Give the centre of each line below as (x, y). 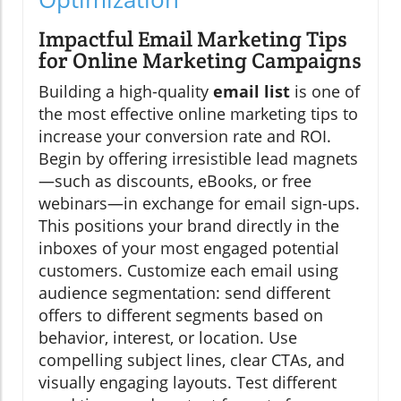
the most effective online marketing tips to (198, 114)
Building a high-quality (126, 92)
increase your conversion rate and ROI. (185, 137)
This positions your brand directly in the (189, 226)
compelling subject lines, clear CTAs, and (192, 360)
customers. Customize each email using (188, 271)
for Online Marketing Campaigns (200, 61)
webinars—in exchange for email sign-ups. (199, 204)
